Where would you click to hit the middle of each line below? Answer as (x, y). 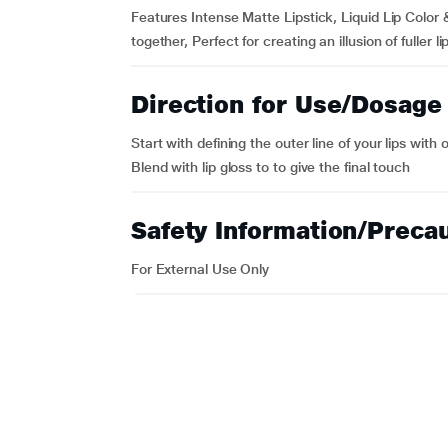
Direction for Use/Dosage (286, 104)
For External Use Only (200, 269)
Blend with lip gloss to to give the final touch (270, 167)
